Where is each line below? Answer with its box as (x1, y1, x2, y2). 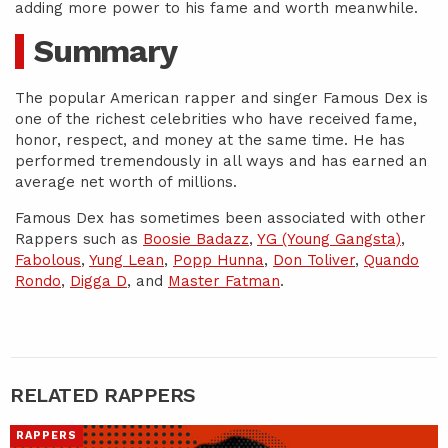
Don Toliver (273, 251, 355, 269)
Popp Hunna (173, 251, 264, 269)
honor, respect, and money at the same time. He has (15, 131, 405, 149)
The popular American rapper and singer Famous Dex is (15, 89, 428, 107)
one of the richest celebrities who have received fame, (15, 110, 417, 128)
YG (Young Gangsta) (257, 230, 401, 248)
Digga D (70, 272, 127, 290)
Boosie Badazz (143, 230, 249, 248)
